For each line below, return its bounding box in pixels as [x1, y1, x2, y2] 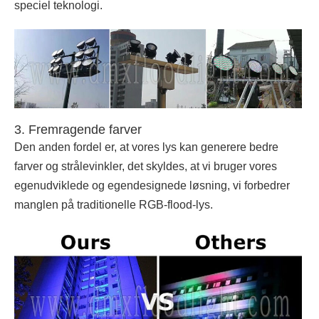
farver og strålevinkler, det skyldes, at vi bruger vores [14, 160, 277, 173]
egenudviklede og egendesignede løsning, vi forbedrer [14, 179, 290, 192]
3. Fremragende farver [14, 122, 142, 137]
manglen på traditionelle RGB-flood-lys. [14, 199, 213, 211]
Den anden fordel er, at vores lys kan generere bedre [14, 141, 278, 154]
